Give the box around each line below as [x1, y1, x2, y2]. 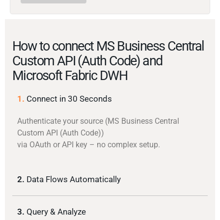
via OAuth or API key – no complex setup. [17, 140, 160, 150]
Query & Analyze [27, 207, 86, 217]
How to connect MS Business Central [12, 38, 204, 55]
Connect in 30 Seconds [27, 94, 112, 104]
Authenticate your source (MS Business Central [17, 116, 179, 126]
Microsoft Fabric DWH [12, 68, 127, 84]
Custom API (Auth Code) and [12, 53, 163, 69]
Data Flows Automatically [27, 174, 121, 185]
